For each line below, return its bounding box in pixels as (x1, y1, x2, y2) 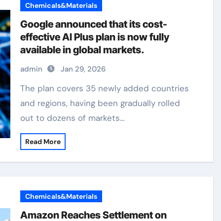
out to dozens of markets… (20, 112, 125, 123)
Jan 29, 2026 (61, 64, 106, 74)
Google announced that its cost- (20, 18, 168, 30)
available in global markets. (20, 44, 145, 56)
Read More (25, 137, 61, 146)
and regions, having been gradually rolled (20, 98, 181, 109)
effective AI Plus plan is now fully (20, 31, 170, 43)
